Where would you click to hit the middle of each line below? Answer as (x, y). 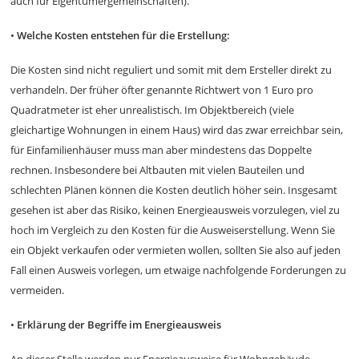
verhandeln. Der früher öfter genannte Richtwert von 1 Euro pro (162, 90)
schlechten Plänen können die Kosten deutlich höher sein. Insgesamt (174, 190)
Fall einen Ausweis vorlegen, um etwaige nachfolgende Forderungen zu (179, 270)
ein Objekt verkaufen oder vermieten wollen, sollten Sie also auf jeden (176, 250)
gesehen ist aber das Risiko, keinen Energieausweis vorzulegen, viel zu (175, 210)
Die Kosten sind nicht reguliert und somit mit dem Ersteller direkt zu (171, 70)
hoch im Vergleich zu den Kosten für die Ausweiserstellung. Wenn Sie (173, 230)
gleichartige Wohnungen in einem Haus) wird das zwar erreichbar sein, (177, 130)
